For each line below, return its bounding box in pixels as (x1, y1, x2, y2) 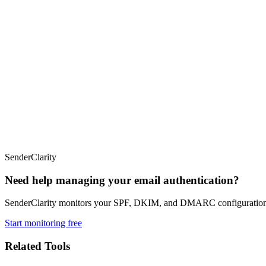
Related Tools (5, 240, 70, 253)
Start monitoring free (5, 218, 82, 229)
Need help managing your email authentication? (5, 173, 239, 186)
